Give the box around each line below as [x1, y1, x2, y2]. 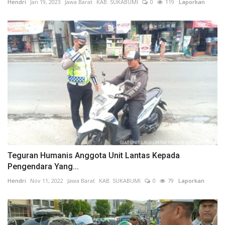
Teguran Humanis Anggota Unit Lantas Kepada [8, 151, 180, 161]
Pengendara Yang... [8, 162, 79, 172]
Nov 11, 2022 [30, 177, 63, 185]
